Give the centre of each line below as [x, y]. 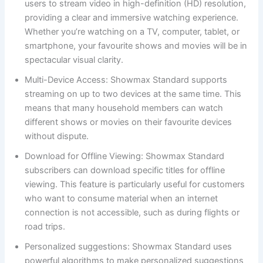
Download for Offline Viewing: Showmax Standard [125, 156]
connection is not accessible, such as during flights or [132, 213]
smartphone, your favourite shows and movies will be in [136, 46]
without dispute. [57, 136]
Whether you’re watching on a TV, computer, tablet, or [132, 32]
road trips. [45, 227]
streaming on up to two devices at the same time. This [133, 94]
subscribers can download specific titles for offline [125, 171]
